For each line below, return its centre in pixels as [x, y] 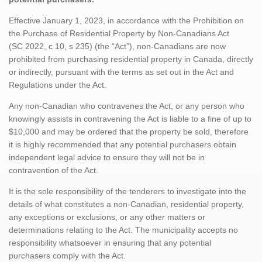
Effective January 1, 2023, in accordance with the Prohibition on [126, 20]
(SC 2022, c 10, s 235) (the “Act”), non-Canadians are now [117, 46]
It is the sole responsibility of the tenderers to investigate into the [127, 191]
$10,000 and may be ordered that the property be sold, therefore [129, 131]
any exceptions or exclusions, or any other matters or [107, 217]
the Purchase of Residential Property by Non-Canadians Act [119, 33]
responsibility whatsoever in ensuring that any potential [110, 242]
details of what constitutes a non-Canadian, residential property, [126, 204]
